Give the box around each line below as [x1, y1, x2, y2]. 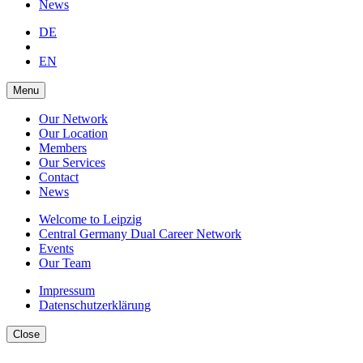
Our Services [39, 155, 105, 169]
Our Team [39, 255, 91, 270]
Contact [39, 169, 79, 184]
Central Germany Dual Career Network [39, 226, 241, 241]
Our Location [39, 126, 108, 140]
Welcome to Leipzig [39, 211, 142, 226]
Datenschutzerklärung [39, 297, 151, 312]
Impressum [39, 283, 95, 297]
